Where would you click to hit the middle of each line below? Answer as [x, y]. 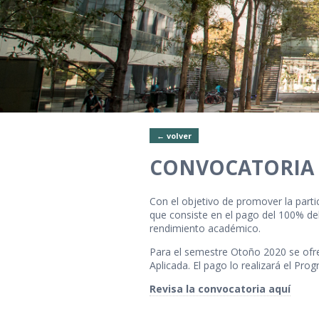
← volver [174, 135]
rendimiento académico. [205, 228]
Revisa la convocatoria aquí [220, 289]
